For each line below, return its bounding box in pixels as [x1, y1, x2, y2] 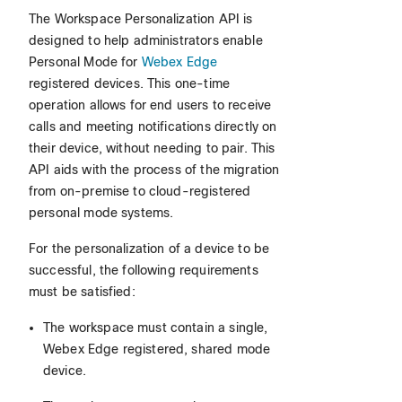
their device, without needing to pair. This [29, 141, 275, 155]
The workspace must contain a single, [43, 320, 268, 335]
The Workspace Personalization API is [29, 12, 253, 26]
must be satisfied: [29, 284, 135, 299]
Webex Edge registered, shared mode [43, 342, 271, 356]
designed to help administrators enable [29, 33, 263, 48]
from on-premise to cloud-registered [29, 184, 251, 198]
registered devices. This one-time [29, 76, 230, 91]
